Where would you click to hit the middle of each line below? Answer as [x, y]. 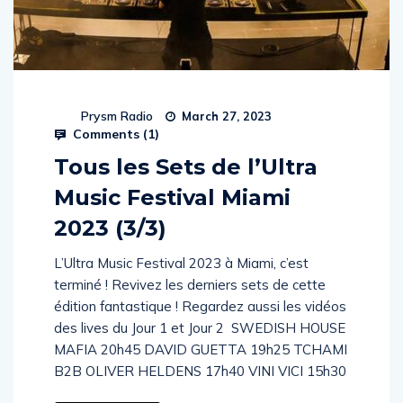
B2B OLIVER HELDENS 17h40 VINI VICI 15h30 [200, 371]
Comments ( [108, 134]
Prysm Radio [117, 116]
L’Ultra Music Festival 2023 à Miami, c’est [181, 263]
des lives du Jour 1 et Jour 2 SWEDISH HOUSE [200, 328]
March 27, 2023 [225, 116]
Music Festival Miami [172, 197]
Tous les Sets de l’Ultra [186, 167]
